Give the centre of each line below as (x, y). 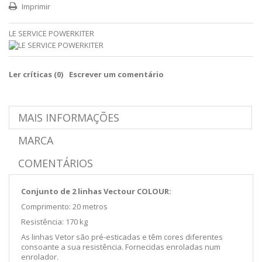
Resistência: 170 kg (54, 221)
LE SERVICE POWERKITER (51, 33)
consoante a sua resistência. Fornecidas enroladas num (121, 247)
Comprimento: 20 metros (64, 206)
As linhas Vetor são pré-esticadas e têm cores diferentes (122, 237)
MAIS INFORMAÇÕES (69, 117)
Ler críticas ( (33, 74)
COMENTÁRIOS (56, 163)
